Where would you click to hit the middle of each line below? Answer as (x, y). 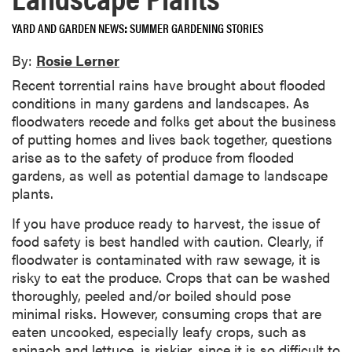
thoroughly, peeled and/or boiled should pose (151, 295)
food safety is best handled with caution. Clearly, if (167, 240)
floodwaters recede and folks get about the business (174, 120)
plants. (33, 192)
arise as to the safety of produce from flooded (153, 156)
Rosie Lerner (78, 60)
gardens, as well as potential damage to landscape (170, 174)
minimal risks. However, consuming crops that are (167, 313)
